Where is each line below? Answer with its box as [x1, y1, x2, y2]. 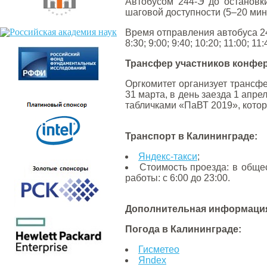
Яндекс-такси [138, 151, 197, 162]
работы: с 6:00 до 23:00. [125, 173, 230, 183]
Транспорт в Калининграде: [125, 131, 257, 141]
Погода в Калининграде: [125, 224, 241, 234]
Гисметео [138, 244, 179, 254]
